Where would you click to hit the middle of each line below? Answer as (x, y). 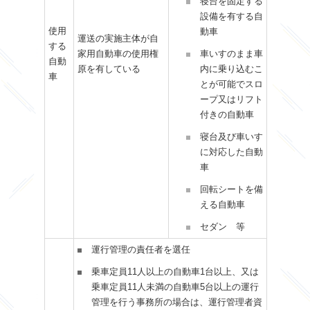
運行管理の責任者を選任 (140, 250)
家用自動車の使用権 (118, 54)
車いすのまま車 (231, 54)
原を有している (109, 70)
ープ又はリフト (231, 100)
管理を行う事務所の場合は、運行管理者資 (176, 303)
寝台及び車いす (231, 137)
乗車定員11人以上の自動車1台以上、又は (175, 272)
